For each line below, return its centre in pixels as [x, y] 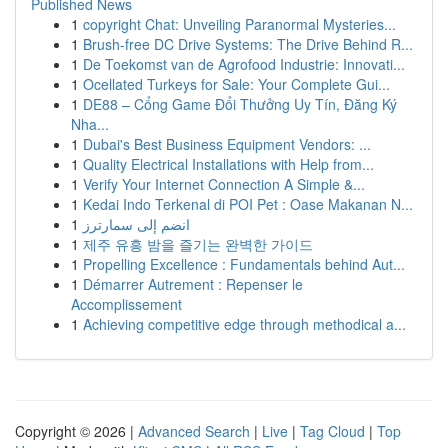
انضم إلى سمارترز [136, 224]
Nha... [90, 124]
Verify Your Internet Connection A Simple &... [224, 184]
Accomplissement [126, 304]
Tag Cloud [332, 431]
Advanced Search [194, 431]
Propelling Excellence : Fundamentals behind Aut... [244, 264]
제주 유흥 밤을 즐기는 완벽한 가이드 [198, 244]
